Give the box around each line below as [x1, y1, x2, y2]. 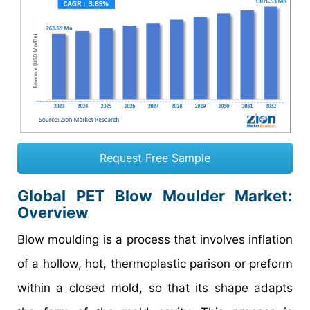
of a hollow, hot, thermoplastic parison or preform [17, 257, 293, 271]
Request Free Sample [100, 151, 210, 165]
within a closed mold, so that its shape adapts [17, 281, 293, 295]
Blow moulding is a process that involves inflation [17, 232, 293, 247]
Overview [17, 203, 89, 222]
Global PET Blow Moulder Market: [17, 187, 293, 206]
